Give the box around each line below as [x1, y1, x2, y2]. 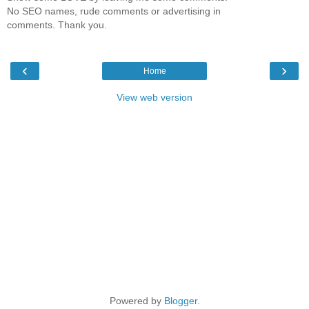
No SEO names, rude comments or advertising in [7, 5, 221, 17]
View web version [117, 91, 192, 103]
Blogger [163, 295, 197, 306]
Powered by [109, 295, 164, 306]
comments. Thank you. [7, 19, 107, 30]
